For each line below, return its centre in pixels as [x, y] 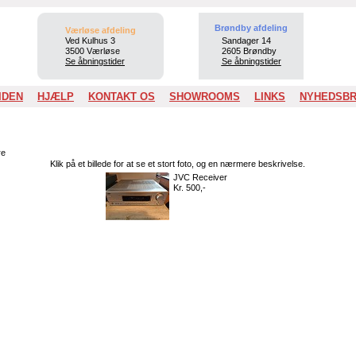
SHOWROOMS [205, 97]
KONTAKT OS [122, 97]
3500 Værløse [93, 51]
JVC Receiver [200, 177]
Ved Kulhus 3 [90, 41]
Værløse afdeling [101, 30]
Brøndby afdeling [251, 28]
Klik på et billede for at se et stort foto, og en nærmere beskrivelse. [178, 164]
